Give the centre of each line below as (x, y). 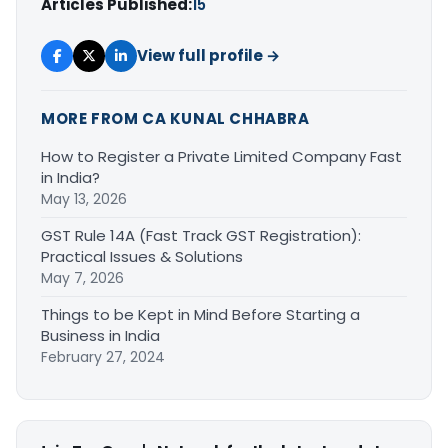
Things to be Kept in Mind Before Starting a (200, 315)
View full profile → (208, 56)
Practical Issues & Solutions (142, 257)
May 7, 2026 (82, 278)
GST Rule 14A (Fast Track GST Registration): (201, 236)
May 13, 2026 (84, 199)
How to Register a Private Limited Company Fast (221, 157)
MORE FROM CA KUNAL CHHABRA (175, 119)
